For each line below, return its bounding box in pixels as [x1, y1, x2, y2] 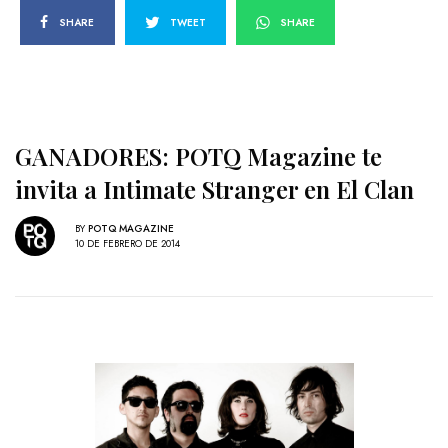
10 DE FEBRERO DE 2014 [75, 235, 180, 251]
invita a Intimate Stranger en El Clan [15, 173, 414, 206]
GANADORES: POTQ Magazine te [15, 140, 382, 173]
